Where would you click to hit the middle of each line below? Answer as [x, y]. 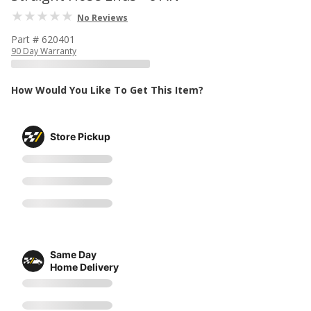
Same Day [73, 254]
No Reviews [102, 18]
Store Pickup [80, 136]
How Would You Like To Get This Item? [107, 90]
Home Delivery [84, 267]
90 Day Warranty [44, 51]
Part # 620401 [43, 39]
